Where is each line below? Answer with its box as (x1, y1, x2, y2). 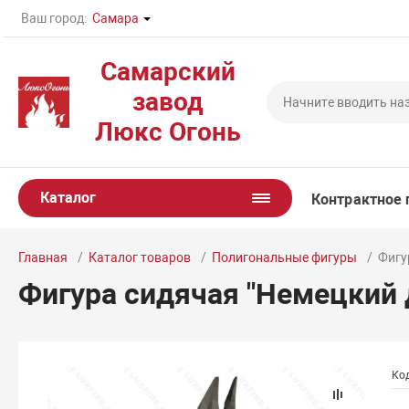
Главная (18, 250, 68, 265)
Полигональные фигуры (212, 250, 358, 265)
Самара (92, 11, 140, 26)
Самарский (100, 57, 236, 87)
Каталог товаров (89, 250, 192, 265)
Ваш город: (21, 11, 88, 26)
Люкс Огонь (94, 117, 241, 147)
